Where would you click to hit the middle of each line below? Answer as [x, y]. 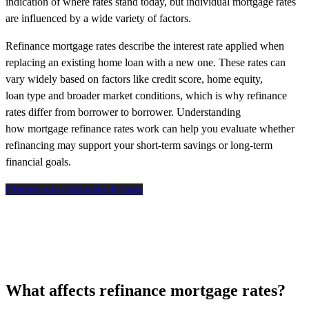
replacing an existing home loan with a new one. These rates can [146, 63]
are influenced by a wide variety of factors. [98, 19]
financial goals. [38, 162]
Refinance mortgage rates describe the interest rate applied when [145, 46]
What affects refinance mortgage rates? [146, 290]
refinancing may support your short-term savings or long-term [139, 146]
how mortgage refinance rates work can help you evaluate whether [150, 129]
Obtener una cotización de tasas [74, 190]
